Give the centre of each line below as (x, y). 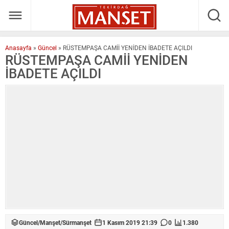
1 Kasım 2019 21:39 (130, 222)
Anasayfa (18, 48)
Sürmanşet (77, 222)
